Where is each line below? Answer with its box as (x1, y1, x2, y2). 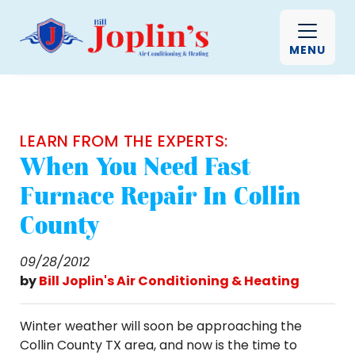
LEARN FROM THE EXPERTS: (20, 130, 228, 152)
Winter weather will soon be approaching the (20, 317, 302, 335)
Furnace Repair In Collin (20, 181, 301, 211)
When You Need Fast (20, 151, 251, 181)
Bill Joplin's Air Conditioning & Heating (39, 272, 300, 290)
